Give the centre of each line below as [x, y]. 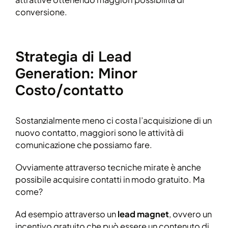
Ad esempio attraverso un [66, 214]
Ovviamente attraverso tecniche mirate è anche [108, 167]
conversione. [41, 12]
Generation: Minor [76, 74]
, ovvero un [190, 214]
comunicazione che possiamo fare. [84, 145]
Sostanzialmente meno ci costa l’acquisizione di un [113, 121]
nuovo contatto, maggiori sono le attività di [99, 133]
